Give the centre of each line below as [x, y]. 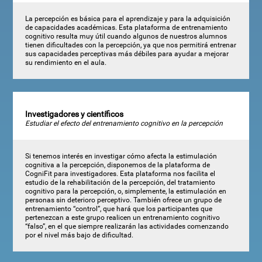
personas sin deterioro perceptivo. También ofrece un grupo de [123, 200]
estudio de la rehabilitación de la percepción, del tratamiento [120, 182]
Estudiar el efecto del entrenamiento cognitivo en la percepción [124, 124]
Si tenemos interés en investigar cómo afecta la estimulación [121, 156]
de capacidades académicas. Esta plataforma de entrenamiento [126, 27]
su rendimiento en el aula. [65, 62]
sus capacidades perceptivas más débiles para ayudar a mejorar [127, 54]
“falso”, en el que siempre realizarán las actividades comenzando [127, 226]
